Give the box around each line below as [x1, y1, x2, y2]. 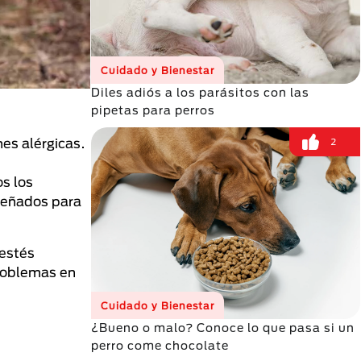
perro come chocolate [91, 338, 229, 352]
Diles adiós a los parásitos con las [91, 85, 309, 99]
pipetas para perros [91, 103, 215, 117]
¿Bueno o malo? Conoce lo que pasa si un [91, 321, 355, 334]
